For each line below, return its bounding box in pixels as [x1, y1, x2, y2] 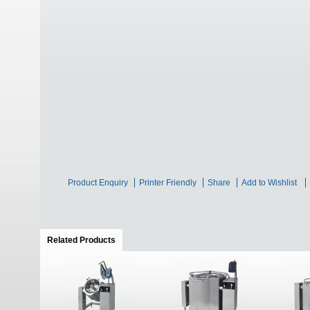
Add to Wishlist [241, 178, 297, 188]
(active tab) [116, 235, 160, 245]
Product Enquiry [68, 178, 128, 188]
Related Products [47, 235, 116, 245]
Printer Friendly [139, 178, 197, 188]
